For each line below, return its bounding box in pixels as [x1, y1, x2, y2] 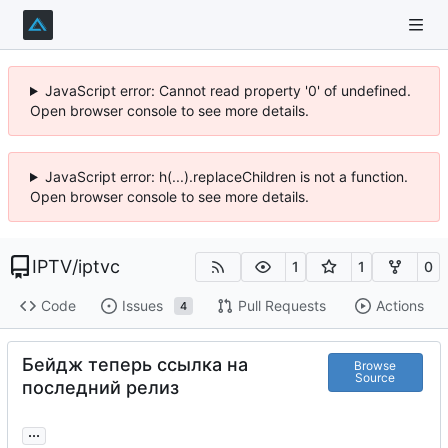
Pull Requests [237, 297, 326, 315]
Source [355, 370, 396, 386]
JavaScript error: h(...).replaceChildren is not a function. [44, 168, 408, 185]
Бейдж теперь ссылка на [22, 353, 248, 375]
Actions [375, 297, 424, 315]
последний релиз [22, 376, 179, 398]
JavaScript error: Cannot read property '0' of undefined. [44, 82, 411, 99]
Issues [121, 297, 163, 315]
